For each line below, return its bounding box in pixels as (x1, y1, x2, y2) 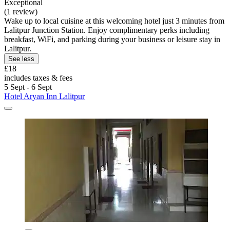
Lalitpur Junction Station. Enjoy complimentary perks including (4, 26, 209, 35)
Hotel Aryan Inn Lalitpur (4, 92, 85, 101)
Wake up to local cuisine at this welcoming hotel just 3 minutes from (4, 16, 224, 26)
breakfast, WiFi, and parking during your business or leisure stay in (4, 35, 220, 44)
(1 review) (4, 7, 37, 16)
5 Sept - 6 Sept (4, 83, 52, 92)
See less (8, 55, 34, 63)
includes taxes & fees (4, 73, 72, 83)
